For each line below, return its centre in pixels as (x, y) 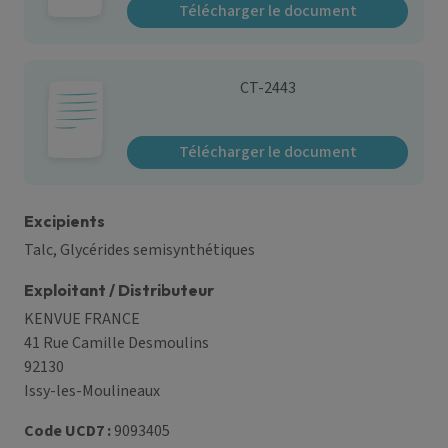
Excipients (64, 221)
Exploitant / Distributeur (119, 290)
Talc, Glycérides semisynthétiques (139, 250)
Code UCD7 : (67, 431)
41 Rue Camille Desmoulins (116, 343)
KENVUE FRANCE (82, 319)
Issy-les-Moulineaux (92, 391)
